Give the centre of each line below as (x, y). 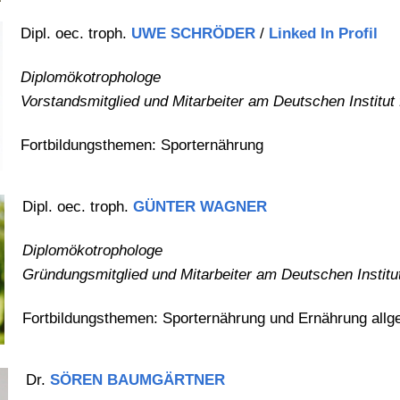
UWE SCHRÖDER (193, 34)
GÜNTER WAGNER (200, 207)
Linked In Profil (323, 34)
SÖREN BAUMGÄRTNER (137, 380)
